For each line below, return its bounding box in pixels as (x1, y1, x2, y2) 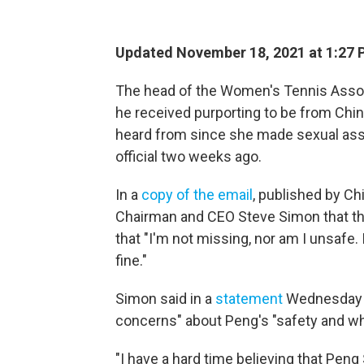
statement (215, 290, 283, 307)
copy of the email (141, 186, 253, 203)
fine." (115, 252, 147, 269)
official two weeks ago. (115, 148, 262, 165)
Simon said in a (115, 290, 215, 307)
